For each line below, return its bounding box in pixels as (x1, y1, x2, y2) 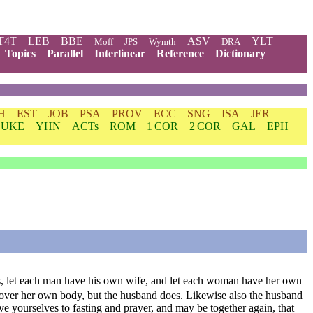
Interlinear (94, 48, 145, 59)
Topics (5, 48, 36, 59)
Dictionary (215, 48, 265, 59)
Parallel (47, 48, 83, 59)
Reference (156, 48, 204, 59)
